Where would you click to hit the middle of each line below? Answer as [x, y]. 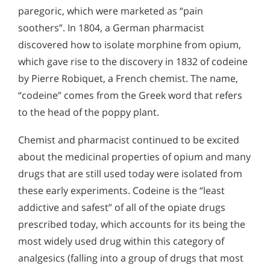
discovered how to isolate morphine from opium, [130, 45]
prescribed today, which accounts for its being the [132, 224]
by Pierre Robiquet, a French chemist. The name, [128, 78]
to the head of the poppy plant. [89, 112]
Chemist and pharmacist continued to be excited [129, 140]
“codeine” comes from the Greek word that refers [130, 95]
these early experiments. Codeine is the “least [121, 190]
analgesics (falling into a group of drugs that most [131, 258]
